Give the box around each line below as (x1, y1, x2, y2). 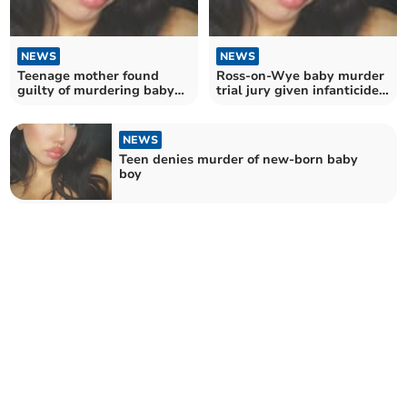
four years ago (17, 95, 107, 114)
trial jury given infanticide (216, 81, 379, 99)
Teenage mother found (17, 66, 160, 84)
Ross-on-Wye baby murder (216, 66, 385, 84)
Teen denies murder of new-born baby (119, 150, 359, 168)
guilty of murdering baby (17, 81, 175, 99)
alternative (216, 95, 285, 114)
